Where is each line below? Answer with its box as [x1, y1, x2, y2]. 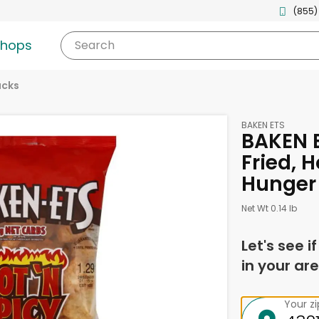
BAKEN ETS [241, 119, 285, 131]
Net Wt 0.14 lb [241, 202, 297, 214]
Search [74, 37, 115, 53]
